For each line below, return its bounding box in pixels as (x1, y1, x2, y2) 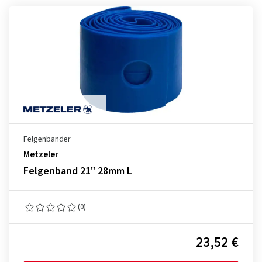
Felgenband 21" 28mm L (23, 164, 132, 178)
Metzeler (23, 148, 58, 161)
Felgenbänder (23, 133, 71, 145)
